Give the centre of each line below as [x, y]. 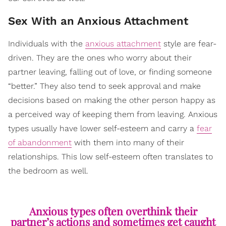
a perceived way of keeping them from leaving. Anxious [113, 114]
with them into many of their [128, 142]
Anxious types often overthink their [113, 211]
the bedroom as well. [48, 171]
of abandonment [40, 142]
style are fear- [189, 43]
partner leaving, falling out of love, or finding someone [110, 72]
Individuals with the [47, 43]
